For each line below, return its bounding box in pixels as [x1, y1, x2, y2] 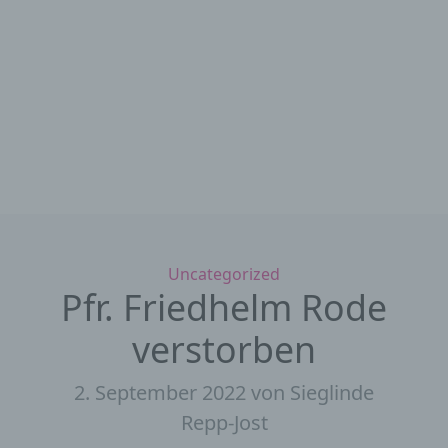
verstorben [132, 324, 316, 373]
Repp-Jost [180, 408, 268, 436]
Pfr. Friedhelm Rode [61, 282, 387, 331]
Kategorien [223, 261, 307, 284]
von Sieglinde [251, 378, 374, 406]
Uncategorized [168, 262, 280, 285]
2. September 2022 [74, 378, 251, 406]
